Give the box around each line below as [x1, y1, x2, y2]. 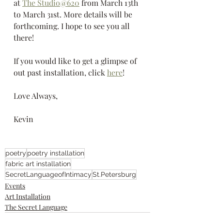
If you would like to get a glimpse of [14, 55, 139, 66]
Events [5, 181, 25, 190]
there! [14, 32, 34, 43]
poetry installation [27, 149, 84, 157]
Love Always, [14, 90, 58, 101]
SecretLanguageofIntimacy [5, 170, 92, 178]
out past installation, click [14, 67, 107, 77]
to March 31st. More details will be [14, 9, 134, 19]
